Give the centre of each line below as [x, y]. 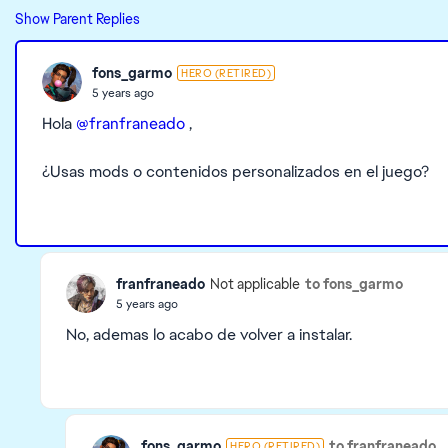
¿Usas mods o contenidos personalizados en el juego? [235, 171]
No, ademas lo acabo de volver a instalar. [209, 334]
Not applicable [255, 284]
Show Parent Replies [77, 19]
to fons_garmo [354, 283]
